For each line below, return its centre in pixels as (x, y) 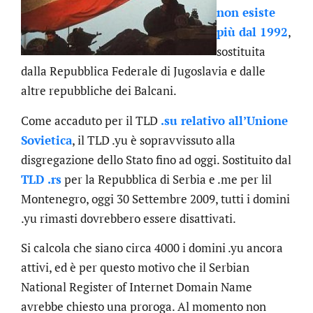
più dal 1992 (252, 32)
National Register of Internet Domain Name (137, 287)
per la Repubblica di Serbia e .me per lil (167, 179)
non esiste (246, 13)
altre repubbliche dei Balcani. (99, 91)
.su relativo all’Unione (224, 120)
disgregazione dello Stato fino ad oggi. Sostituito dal (156, 159)
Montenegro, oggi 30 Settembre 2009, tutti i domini (155, 198)
